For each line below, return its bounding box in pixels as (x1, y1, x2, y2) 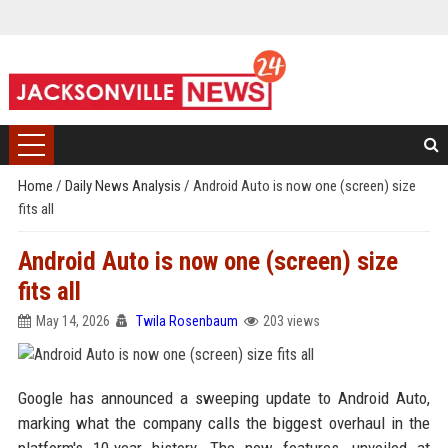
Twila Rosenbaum (135, 313, 238, 329)
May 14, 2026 (35, 313, 110, 329)
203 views (262, 313, 320, 329)
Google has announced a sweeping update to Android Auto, (17, 388, 431, 408)
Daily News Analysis (64, 177, 184, 195)
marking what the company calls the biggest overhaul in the (17, 413, 431, 433)
